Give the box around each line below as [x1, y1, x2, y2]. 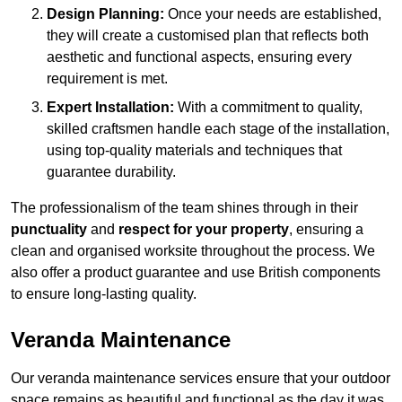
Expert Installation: [47, 100, 174, 116]
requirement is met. [47, 71, 168, 87]
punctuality [11, 222, 87, 238]
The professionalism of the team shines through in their [11, 200, 358, 216]
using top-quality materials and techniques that [47, 143, 342, 159]
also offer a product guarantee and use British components [11, 265, 380, 281]
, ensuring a [289, 222, 363, 238]
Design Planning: [47, 6, 164, 22]
